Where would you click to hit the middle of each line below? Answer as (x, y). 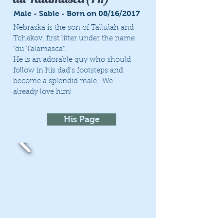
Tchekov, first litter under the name (74, 39)
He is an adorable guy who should (72, 60)
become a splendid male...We (63, 82)
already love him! (42, 92)
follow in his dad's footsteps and (68, 71)
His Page (82, 119)
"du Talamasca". (40, 49)
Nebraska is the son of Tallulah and (73, 28)
